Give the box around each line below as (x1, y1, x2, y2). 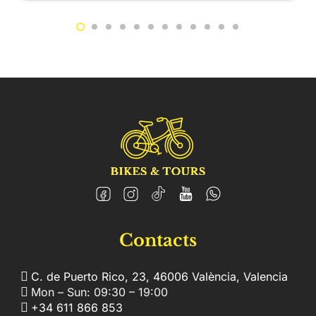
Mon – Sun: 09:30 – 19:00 (31, 284, 168, 299)
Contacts (119, 229, 197, 250)
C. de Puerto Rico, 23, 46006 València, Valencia (31, 269, 288, 284)
